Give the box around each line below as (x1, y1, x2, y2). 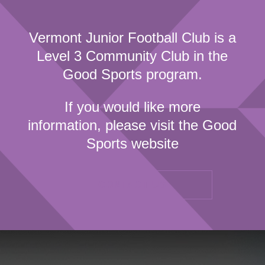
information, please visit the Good (28, 117, 237, 133)
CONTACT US (98, 179, 167, 190)
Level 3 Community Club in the (37, 47, 228, 64)
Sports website (86, 135, 179, 151)
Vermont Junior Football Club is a (28, 29, 236, 46)
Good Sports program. (62, 66, 202, 82)
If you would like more (64, 98, 201, 115)
